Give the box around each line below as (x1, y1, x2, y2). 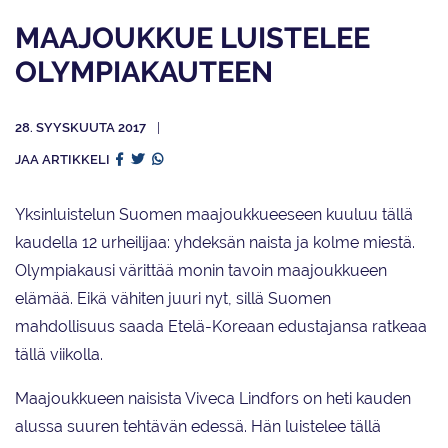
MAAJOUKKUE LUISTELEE (15, 21, 370, 56)
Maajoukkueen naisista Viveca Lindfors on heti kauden (15, 389, 411, 409)
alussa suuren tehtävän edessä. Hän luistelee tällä (15, 417, 381, 437)
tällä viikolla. (15, 345, 103, 365)
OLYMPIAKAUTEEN (15, 55, 273, 90)
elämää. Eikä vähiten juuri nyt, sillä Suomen (15, 289, 331, 309)
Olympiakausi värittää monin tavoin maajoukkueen (15, 261, 387, 281)
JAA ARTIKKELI (15, 152, 113, 168)
